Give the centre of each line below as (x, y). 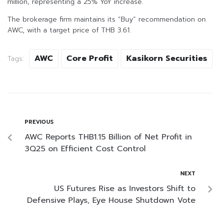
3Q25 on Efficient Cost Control (85, 149)
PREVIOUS (39, 122)
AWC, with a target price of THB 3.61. (69, 30)
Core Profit (90, 59)
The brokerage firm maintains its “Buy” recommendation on (107, 20)
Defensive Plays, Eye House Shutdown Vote (111, 201)
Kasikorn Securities (167, 59)
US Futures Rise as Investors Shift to (125, 189)
